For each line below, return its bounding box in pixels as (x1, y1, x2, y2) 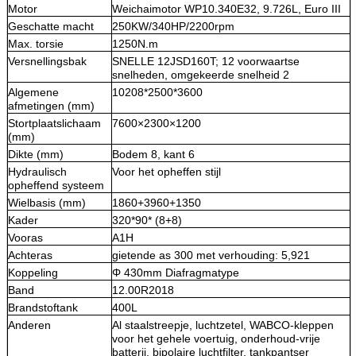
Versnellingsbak (8, 54, 87, 68)
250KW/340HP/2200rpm (112, 19, 234, 33)
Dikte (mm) (8, 147, 64, 161)
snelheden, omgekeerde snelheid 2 (112, 68, 289, 81)
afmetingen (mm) (8, 99, 95, 112)
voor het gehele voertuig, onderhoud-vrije (112, 331, 329, 345)
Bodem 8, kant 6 (112, 147, 195, 161)
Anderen (8, 318, 51, 331)
